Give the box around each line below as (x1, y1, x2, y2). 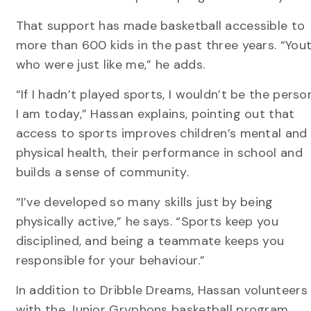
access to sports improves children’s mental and (15, 125, 308, 142)
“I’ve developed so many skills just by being (15, 194, 274, 211)
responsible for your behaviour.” (15, 252, 205, 269)
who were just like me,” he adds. (15, 56, 205, 74)
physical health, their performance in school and (15, 144, 303, 162)
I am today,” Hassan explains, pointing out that (15, 106, 295, 123)
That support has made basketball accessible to (15, 17, 305, 35)
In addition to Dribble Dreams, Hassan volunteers (15, 282, 308, 299)
